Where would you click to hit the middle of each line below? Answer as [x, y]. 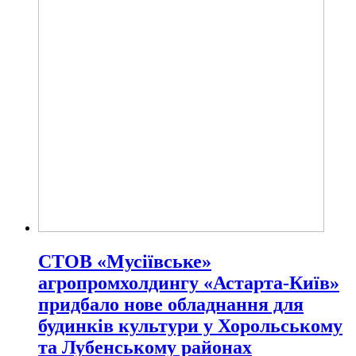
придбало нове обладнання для [171, 304]
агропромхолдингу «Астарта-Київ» [189, 282]
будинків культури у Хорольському [190, 325]
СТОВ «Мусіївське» [125, 261]
